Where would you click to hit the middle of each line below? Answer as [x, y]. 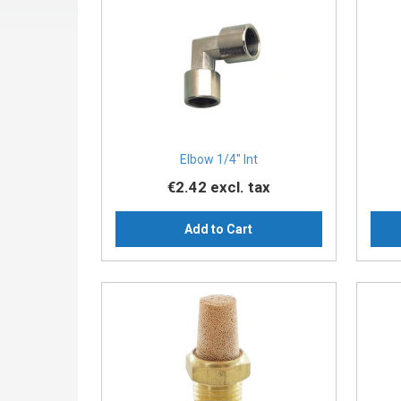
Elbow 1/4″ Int [218, 160]
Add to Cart [219, 230]
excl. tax [240, 188]
